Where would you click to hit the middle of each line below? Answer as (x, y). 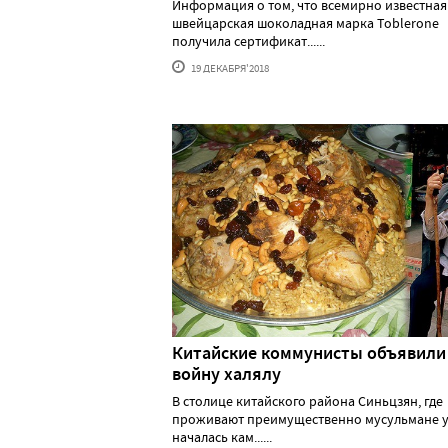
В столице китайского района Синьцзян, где (307, 400)
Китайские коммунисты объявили (309, 352)
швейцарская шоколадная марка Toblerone (305, 22)
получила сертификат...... (248, 40)
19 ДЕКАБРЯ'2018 (229, 67)
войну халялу (226, 373)
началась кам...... (222, 436)
